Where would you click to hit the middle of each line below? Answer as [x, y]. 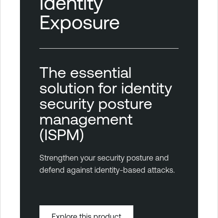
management [86, 118]
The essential [85, 72]
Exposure [80, 22]
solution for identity [106, 87]
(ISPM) [62, 134]
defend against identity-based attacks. [107, 170]
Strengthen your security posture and [104, 157]
